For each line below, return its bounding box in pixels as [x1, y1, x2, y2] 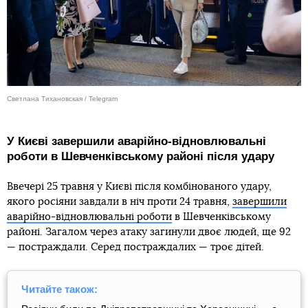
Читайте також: [21, 283, 98, 295]
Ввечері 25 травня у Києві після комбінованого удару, [7, 181, 272, 192]
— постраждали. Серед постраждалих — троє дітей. [7, 241, 264, 252]
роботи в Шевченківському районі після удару [7, 149, 274, 163]
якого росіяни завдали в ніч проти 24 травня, [7, 196, 232, 207]
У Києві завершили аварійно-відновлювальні [7, 134, 266, 148]
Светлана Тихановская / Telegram [7, 94, 118, 102]
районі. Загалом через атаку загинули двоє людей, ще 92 [7, 226, 291, 237]
